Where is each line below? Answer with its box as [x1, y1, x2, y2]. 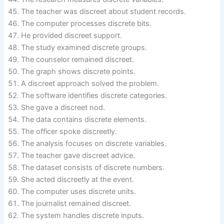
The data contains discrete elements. [21, 115, 147, 124]
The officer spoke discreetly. [21, 127, 117, 136]
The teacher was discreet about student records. [21, 7, 186, 16]
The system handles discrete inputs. [21, 211, 144, 220]
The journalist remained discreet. [21, 199, 131, 208]
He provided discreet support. [21, 31, 122, 40]
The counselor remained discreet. [21, 55, 134, 64]
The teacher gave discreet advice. [21, 151, 135, 160]
